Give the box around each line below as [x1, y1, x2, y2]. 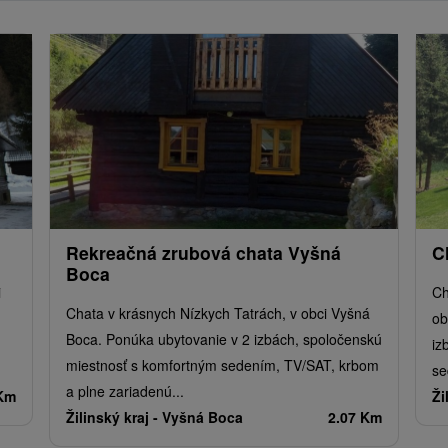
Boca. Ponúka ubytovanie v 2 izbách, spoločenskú [66, 328, 382, 349]
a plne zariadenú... [66, 380, 184, 401]
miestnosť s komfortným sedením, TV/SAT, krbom [66, 354, 379, 375]
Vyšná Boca [162, 406, 243, 427]
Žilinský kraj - [66, 406, 162, 427]
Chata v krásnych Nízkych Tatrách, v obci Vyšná [66, 302, 370, 323]
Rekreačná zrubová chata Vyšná [66, 239, 341, 265]
